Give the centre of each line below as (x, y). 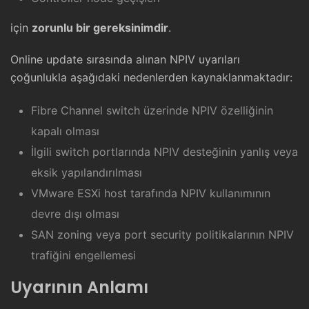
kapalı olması (65, 131)
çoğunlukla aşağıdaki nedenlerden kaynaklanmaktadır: (151, 78)
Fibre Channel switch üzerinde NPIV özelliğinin (152, 111)
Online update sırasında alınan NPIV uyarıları (125, 60)
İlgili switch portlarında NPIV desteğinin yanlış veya (165, 152)
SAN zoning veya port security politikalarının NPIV (162, 235)
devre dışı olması (75, 214)
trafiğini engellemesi (83, 256)
